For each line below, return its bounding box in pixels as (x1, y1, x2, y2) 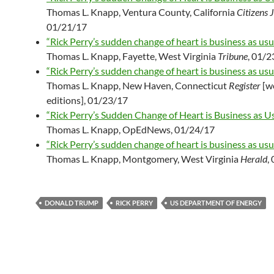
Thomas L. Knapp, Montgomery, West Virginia (46, 152, 240, 165)
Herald (240, 152, 267, 165)
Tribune (218, 50, 248, 62)
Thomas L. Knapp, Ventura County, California (46, 6, 237, 18)
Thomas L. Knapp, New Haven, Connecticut (46, 79, 229, 91)
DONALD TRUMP (45, 198, 98, 207)
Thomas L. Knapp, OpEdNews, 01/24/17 (46, 123, 215, 135)
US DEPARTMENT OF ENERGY (170, 198, 262, 207)
